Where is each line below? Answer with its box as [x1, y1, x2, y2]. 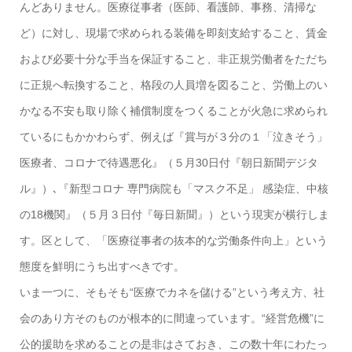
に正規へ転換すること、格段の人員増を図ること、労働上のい [19, 79, 328, 92]
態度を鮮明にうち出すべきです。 [19, 260, 185, 273]
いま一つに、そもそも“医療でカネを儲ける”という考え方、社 [19, 286, 324, 299]
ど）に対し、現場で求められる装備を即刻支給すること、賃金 [19, 27, 328, 40]
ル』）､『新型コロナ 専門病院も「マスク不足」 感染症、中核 [19, 182, 328, 196]
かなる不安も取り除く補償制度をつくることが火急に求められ [19, 104, 328, 118]
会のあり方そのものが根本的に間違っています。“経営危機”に [19, 312, 324, 325]
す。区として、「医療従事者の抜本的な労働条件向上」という [19, 234, 328, 247]
